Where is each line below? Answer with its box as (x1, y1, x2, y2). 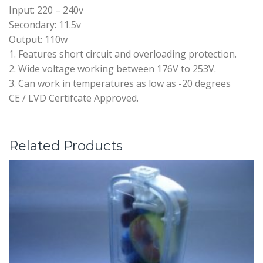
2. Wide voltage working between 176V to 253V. (9, 62, 216, 75)
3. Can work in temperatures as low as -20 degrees (9, 76, 231, 90)
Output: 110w (9, 32, 68, 46)
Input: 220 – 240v (9, 3, 83, 16)
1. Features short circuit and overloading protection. (9, 47, 237, 60)
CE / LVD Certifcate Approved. (9, 91, 139, 104)
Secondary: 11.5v (9, 18, 81, 31)
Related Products (9, 137, 123, 154)
